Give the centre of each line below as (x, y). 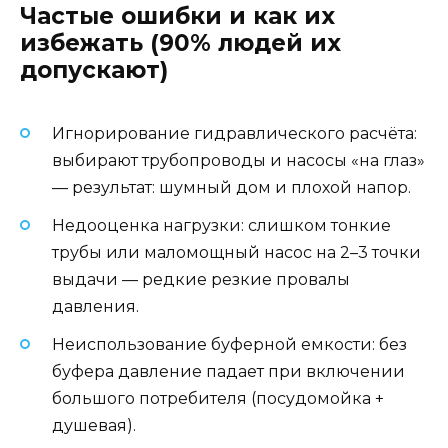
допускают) (94, 70)
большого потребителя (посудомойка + (218, 398)
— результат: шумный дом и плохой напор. (231, 187)
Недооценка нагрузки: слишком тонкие (221, 225)
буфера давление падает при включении (228, 371)
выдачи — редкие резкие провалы (201, 279)
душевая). (94, 425)
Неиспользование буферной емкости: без (229, 344)
